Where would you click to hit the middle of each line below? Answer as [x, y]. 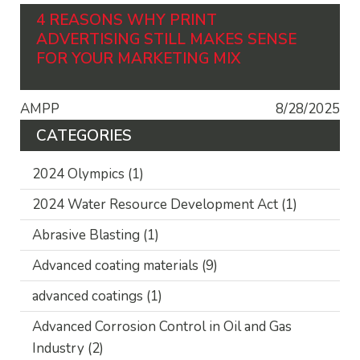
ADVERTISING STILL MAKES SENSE [166, 39]
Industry [60, 348]
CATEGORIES [84, 136]
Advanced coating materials [117, 266]
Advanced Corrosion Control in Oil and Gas [162, 327]
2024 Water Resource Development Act [157, 205]
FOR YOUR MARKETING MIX [139, 59]
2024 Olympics [80, 174]
